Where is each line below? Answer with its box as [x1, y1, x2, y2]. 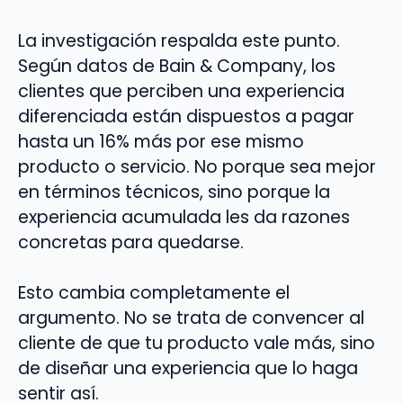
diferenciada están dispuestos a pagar [18, 103, 354, 129]
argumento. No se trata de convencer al [18, 306, 364, 331]
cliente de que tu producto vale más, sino [18, 331, 375, 356]
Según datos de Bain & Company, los [18, 53, 336, 78]
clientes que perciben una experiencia [18, 78, 345, 103]
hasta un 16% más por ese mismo [18, 129, 304, 154]
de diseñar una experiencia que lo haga [18, 356, 358, 381]
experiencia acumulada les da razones [18, 204, 350, 229]
